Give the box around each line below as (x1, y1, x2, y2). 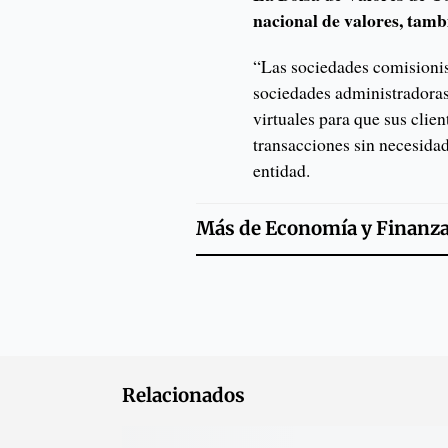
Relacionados (122, 384, 245, 408)
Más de (195, 217, 265, 241)
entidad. (253, 158, 311, 183)
